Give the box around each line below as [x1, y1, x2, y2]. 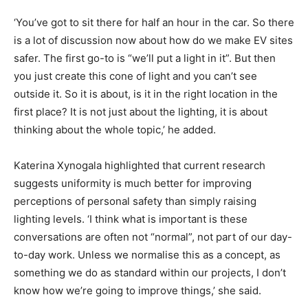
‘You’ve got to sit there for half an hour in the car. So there [14, 15, 294, 29]
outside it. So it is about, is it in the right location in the [14, 87, 278, 100]
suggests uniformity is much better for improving [14, 176, 252, 190]
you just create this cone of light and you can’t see [14, 69, 257, 82]
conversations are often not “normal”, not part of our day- [14, 230, 292, 243]
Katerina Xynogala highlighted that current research [14, 158, 265, 172]
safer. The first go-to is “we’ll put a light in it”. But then [14, 51, 276, 65]
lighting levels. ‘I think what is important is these [14, 212, 247, 225]
